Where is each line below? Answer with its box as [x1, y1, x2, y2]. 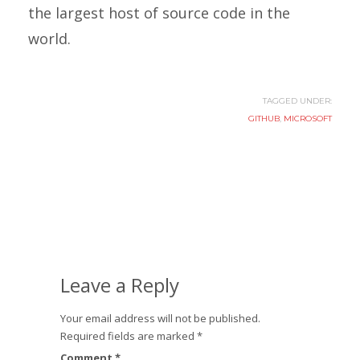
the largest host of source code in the [28, 3, 290, 22]
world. [28, 29, 71, 48]
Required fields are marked [60, 329, 197, 343]
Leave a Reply [60, 272, 179, 298]
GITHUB [248, 113, 280, 124]
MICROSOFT [284, 113, 332, 124]
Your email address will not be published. [60, 311, 260, 325]
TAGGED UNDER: [263, 96, 332, 106]
